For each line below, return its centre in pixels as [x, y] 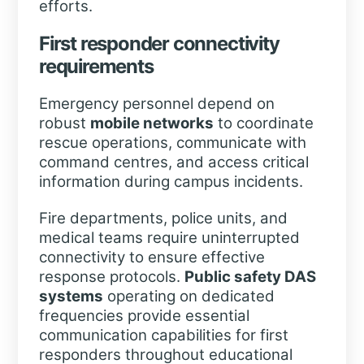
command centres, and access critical [173, 162]
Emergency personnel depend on [156, 104]
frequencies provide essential [144, 315]
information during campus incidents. [171, 182]
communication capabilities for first [163, 335]
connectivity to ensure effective [152, 257]
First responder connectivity [159, 43]
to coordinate [263, 123]
